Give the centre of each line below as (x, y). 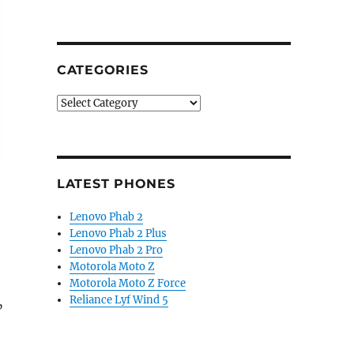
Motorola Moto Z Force (128, 283)
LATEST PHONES (116, 184)
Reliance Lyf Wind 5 (119, 300)
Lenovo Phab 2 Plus (119, 233)
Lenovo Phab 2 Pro (117, 250)
